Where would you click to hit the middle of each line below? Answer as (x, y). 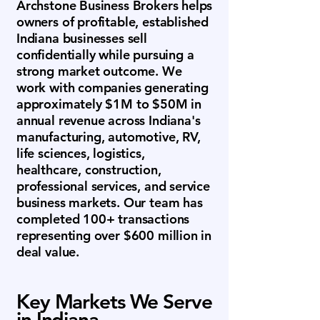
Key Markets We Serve (114, 301)
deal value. (48, 252)
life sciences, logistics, (81, 153)
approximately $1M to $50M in (109, 104)
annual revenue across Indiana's (109, 120)
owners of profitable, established (113, 22)
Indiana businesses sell (82, 38)
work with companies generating (112, 87)
